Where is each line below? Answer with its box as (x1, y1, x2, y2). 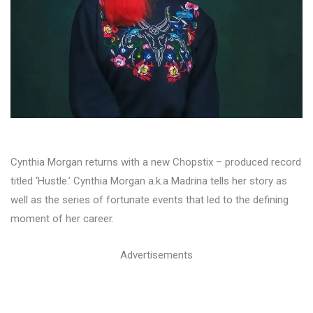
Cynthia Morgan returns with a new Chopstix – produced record (10, 155, 301, 168)
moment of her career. (10, 212, 114, 225)
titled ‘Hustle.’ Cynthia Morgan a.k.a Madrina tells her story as (10, 174, 287, 187)
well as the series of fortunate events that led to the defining (10, 193, 289, 206)
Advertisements (120, 248, 193, 261)
